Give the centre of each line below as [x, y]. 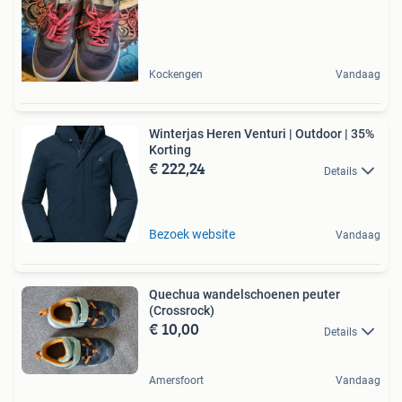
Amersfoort [176, 380]
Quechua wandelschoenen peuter [245, 295]
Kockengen [176, 75]
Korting [170, 150]
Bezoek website [192, 235]
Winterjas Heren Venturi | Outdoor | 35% [262, 134]
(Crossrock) [182, 311]
